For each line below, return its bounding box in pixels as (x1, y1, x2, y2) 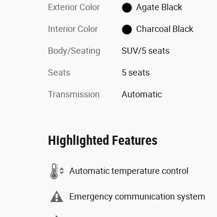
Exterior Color (48, 1, 100, 12)
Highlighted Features (48, 132, 157, 148)
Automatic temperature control (69, 166, 188, 176)
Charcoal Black (136, 23, 194, 34)
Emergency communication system (69, 191, 205, 202)
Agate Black (136, 1, 183, 12)
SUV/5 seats (121, 45, 170, 56)
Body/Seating (48, 45, 100, 56)
